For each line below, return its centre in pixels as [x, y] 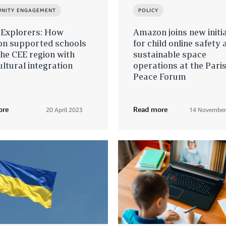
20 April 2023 [64, 110]
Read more [150, 109]
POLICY [148, 10]
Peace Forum [160, 77]
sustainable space [170, 54]
